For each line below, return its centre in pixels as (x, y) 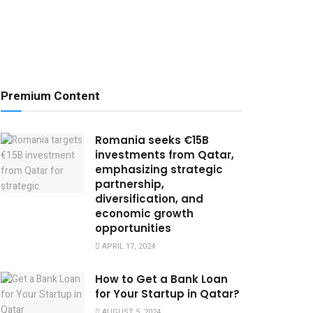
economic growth (144, 214)
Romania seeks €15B (152, 140)
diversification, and (149, 199)
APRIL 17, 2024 (128, 247)
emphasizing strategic (159, 170)
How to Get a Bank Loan (161, 279)
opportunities (133, 228)
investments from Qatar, (165, 155)
